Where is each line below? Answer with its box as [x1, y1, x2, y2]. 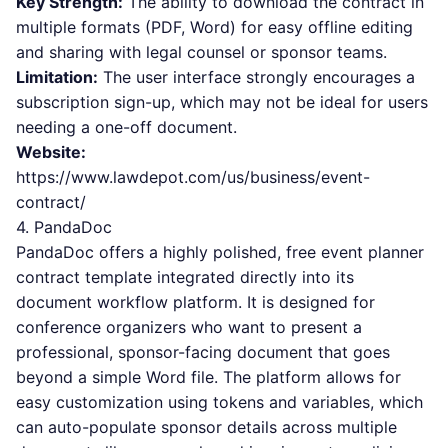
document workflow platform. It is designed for [16, 292, 375, 312]
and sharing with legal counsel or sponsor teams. [16, 42, 387, 62]
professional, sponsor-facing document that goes [16, 342, 390, 362]
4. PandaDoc [16, 217, 112, 237]
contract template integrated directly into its [16, 267, 354, 287]
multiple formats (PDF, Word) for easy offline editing [16, 17, 413, 37]
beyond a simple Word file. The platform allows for [16, 367, 401, 387]
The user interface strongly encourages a [98, 67, 415, 87]
